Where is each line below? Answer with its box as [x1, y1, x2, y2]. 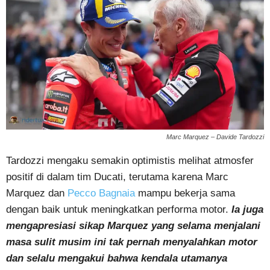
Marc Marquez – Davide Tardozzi [166, 133, 264, 141]
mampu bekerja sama [135, 187, 235, 199]
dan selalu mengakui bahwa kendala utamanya [6, 253, 227, 265]
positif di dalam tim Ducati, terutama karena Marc [6, 171, 228, 183]
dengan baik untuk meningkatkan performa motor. [6, 204, 231, 216]
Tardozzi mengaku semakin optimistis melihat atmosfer [6, 155, 254, 167]
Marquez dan [6, 187, 67, 199]
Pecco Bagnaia [67, 187, 135, 199]
